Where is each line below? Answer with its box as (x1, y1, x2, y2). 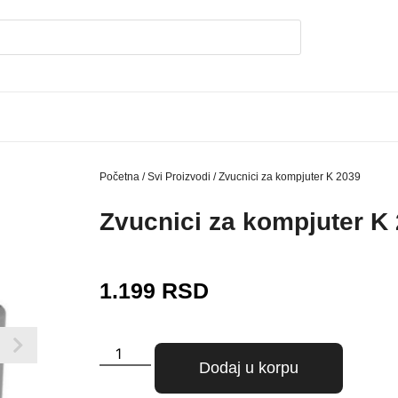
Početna (99, 171, 139, 184)
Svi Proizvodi (147, 171, 211, 184)
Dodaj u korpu (199, 359, 299, 378)
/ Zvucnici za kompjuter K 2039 (211, 171, 361, 184)
